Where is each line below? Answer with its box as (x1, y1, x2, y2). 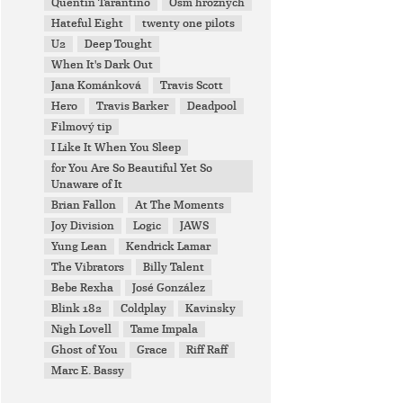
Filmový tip (51, 120, 112, 134)
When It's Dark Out (51, 58, 154, 72)
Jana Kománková (51, 78, 142, 93)
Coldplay (121, 301, 167, 316)
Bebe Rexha (51, 281, 114, 295)
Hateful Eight (51, 16, 124, 31)
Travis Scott (160, 78, 224, 93)
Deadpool (187, 99, 237, 113)
